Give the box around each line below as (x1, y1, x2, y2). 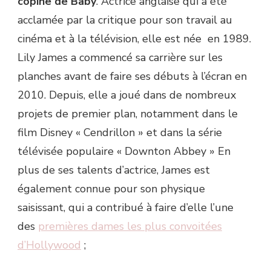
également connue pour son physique (18, 181, 205, 197)
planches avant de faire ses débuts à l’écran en (18, 69, 247, 84)
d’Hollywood (18, 238, 81, 253)
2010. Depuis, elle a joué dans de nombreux (18, 88, 236, 103)
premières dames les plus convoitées (38, 219, 222, 234)
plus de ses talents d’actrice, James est (18, 163, 210, 178)
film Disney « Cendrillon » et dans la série (18, 125, 222, 140)
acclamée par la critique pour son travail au (18, 13, 232, 28)
